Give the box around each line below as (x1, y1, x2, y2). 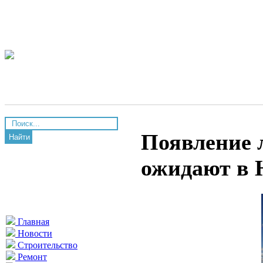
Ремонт (15, 252, 47, 262)
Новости (15, 228, 52, 238)
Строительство (15, 240, 77, 250)
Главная (15, 217, 49, 227)
